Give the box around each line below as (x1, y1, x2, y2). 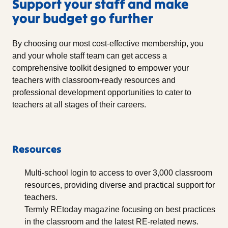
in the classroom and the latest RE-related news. (24, 217, 198, 226)
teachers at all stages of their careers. (12, 100, 146, 109)
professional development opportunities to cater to (12, 88, 191, 97)
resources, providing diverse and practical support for (24, 180, 215, 189)
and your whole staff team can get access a (12, 51, 167, 60)
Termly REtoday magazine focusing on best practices (24, 205, 215, 214)
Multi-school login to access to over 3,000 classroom (24, 168, 212, 177)
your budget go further (12, 9, 153, 26)
